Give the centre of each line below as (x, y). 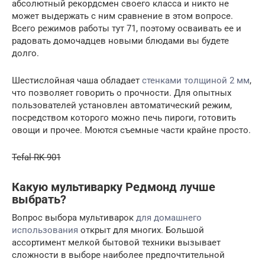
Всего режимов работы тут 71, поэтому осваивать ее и (127, 28)
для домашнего (169, 217)
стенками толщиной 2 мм (196, 80)
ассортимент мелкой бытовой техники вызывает (116, 242)
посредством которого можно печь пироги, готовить (124, 117)
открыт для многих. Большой (141, 230)
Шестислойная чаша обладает (77, 80)
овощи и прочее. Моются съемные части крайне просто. (131, 130)
